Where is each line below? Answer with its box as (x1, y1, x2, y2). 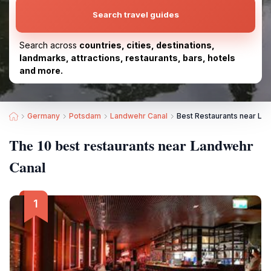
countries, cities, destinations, (79, 40, 215, 50)
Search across (19, 40, 79, 50)
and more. (19, 65, 63, 76)
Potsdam (69, 111, 101, 120)
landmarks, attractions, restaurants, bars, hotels (19, 53, 235, 63)
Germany (27, 111, 60, 120)
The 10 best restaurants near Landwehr (9, 134, 253, 155)
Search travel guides (92, 9, 179, 19)
